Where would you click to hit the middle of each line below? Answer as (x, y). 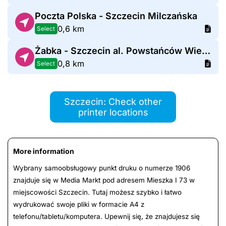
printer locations (113, 112)
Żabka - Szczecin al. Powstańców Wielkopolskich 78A (206, 51)
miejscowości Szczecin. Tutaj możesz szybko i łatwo (97, 192)
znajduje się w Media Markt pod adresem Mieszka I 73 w (104, 180)
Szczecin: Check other (113, 102)
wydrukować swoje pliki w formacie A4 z (79, 205)
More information (44, 151)
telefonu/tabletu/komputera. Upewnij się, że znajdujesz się (106, 217)
